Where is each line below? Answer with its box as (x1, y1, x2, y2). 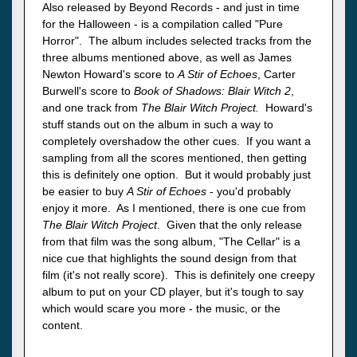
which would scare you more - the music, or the (42, 302, 280, 316)
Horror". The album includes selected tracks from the (42, 34, 312, 48)
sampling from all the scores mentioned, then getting (42, 151, 307, 165)
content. (42, 319, 83, 332)
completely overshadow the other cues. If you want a (42, 135, 311, 148)
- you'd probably (206, 185, 291, 198)
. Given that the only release (157, 218, 302, 232)
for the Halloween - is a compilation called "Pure (42, 18, 283, 31)
